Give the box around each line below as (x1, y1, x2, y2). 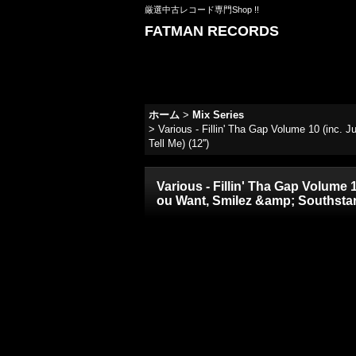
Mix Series (192, 109, 244, 121)
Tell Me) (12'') (149, 137, 209, 149)
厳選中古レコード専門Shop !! (145, 5, 259, 14)
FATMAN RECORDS (145, 23, 279, 39)
